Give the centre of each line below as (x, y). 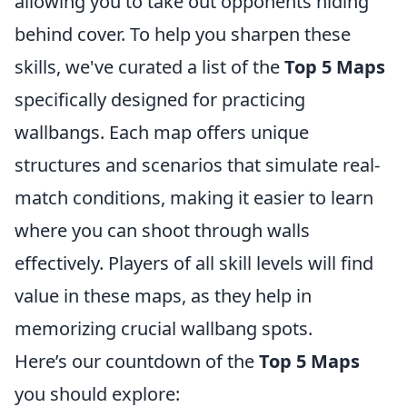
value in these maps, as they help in (163, 296)
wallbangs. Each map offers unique (162, 132)
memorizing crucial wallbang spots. (164, 328)
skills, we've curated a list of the (149, 67)
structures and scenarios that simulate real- (197, 165)
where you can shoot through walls (162, 230)
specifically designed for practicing (160, 99)
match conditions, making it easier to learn (194, 198)
